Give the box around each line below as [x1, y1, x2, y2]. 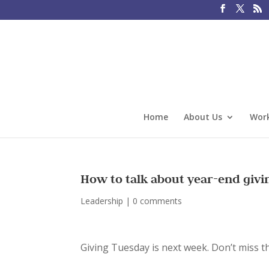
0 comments [133, 195, 183, 207]
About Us [184, 110, 222, 122]
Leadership [80, 195, 124, 207]
